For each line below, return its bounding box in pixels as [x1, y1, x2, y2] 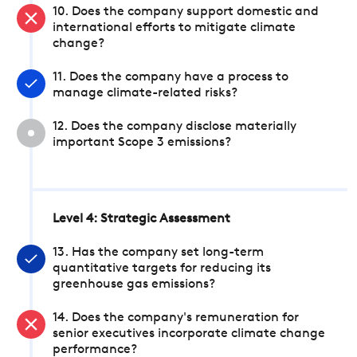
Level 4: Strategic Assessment [53, 213, 230, 226]
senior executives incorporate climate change [53, 328, 325, 340]
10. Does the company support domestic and [53, 6, 319, 18]
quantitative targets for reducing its [53, 262, 271, 275]
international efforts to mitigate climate [53, 22, 296, 34]
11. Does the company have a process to [53, 71, 288, 84]
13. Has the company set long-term [53, 246, 264, 259]
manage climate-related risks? [53, 87, 237, 100]
